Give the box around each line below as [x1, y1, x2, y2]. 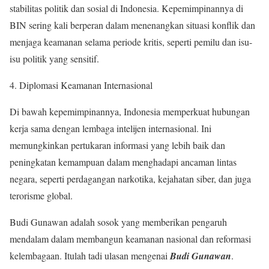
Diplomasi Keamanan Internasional [19, 79, 153, 92]
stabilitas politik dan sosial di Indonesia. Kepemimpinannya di [10, 2, 243, 15]
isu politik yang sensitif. [10, 52, 99, 65]
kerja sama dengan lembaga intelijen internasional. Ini [10, 122, 211, 135]
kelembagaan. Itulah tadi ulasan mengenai [10, 249, 170, 262]
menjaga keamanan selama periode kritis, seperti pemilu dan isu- [10, 35, 252, 49]
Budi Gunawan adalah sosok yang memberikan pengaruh [10, 216, 227, 229]
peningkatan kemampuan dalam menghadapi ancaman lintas [10, 156, 237, 169]
